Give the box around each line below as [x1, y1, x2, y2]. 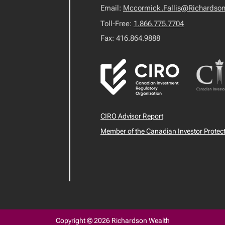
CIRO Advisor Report [100, 112, 163, 120]
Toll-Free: [100, 19, 134, 28]
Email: [100, 4, 123, 13]
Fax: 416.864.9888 [100, 34, 160, 43]
